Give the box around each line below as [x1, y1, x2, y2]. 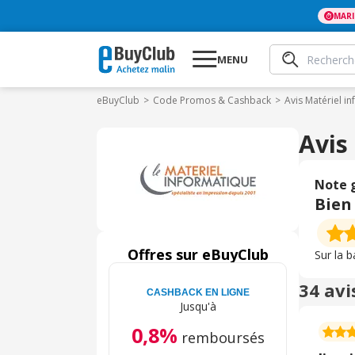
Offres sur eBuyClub [127, 245, 269, 264]
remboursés [181, 328, 265, 347]
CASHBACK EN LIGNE [146, 287, 250, 298]
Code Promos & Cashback [153, 94, 271, 107]
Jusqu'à [179, 299, 216, 314]
